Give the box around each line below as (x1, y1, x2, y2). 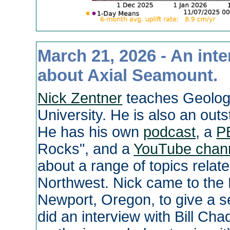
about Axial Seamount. (37, 66, 218, 85)
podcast (143, 123, 196, 140)
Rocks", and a (37, 140, 134, 157)
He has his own (37, 123, 144, 140)
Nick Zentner (37, 89, 123, 106)
